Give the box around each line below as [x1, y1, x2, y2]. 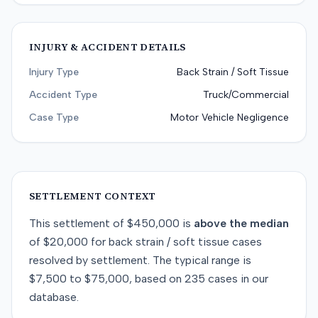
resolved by [29, 253, 91, 267]
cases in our [205, 272, 268, 285]
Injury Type [29, 66, 79, 78]
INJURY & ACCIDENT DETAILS [29, 40, 186, 54]
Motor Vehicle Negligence [170, 111, 289, 124]
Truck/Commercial [203, 89, 289, 101]
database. [29, 290, 79, 304]
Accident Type [29, 89, 97, 101]
